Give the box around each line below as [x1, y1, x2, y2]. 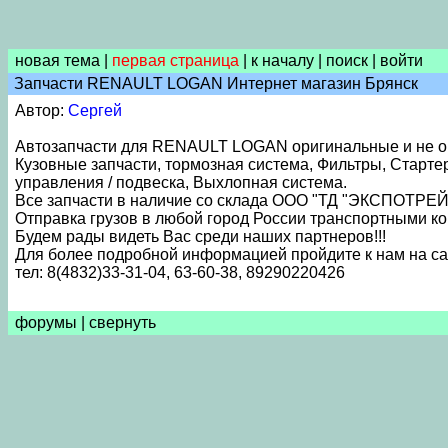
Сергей [68, 102, 122, 119]
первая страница [112, 52, 239, 69]
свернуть [89, 314, 156, 331]
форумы [15, 314, 77, 331]
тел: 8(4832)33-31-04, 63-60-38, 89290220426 [15, 264, 345, 281]
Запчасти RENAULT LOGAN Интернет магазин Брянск [10, 75, 418, 92]
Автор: [15, 102, 68, 119]
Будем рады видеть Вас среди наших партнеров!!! [15, 228, 386, 245]
